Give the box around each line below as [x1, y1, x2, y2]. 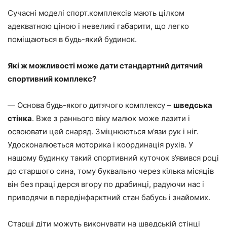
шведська [173, 100, 212, 110]
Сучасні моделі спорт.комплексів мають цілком [8, 8, 184, 18]
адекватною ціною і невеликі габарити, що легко [8, 21, 189, 31]
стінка [8, 113, 32, 123]
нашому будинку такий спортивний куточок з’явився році [8, 153, 219, 163]
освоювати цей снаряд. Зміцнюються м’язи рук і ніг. [8, 126, 199, 136]
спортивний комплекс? [8, 73, 96, 84]
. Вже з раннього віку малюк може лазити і [32, 113, 190, 123]
